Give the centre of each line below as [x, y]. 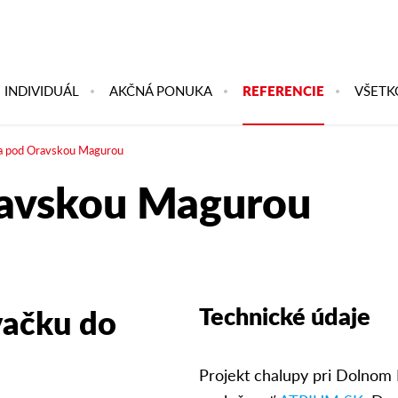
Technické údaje [285, 315]
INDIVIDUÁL [42, 90]
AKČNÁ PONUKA [161, 90]
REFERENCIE [283, 90]
